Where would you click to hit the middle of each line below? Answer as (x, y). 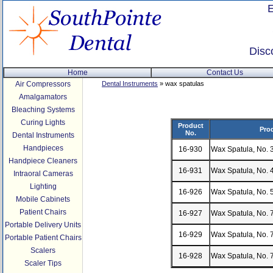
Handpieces (43, 148)
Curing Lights (43, 122)
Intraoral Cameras (43, 174)
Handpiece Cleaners (43, 161)
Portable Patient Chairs (43, 238)
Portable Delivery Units (43, 225)
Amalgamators (43, 97)
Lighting (43, 186)
